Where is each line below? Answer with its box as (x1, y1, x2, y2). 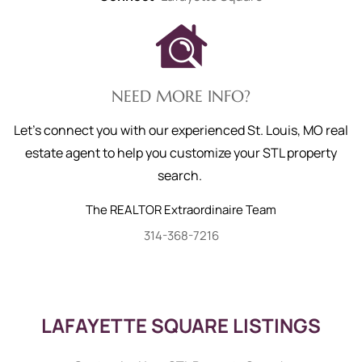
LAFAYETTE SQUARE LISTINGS (41, 312, 321, 339)
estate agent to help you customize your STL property (25, 144, 337, 162)
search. (158, 166, 204, 184)
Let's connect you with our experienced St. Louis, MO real (14, 121, 348, 139)
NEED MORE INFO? (112, 86, 250, 107)
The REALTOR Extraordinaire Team (86, 201, 276, 218)
